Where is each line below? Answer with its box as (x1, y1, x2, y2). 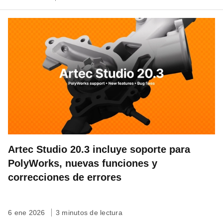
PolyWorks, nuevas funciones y (8, 157, 157, 169)
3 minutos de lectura (55, 208, 122, 217)
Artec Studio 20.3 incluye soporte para (8, 143, 190, 155)
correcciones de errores (8, 171, 121, 183)
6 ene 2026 (8, 208, 47, 217)
